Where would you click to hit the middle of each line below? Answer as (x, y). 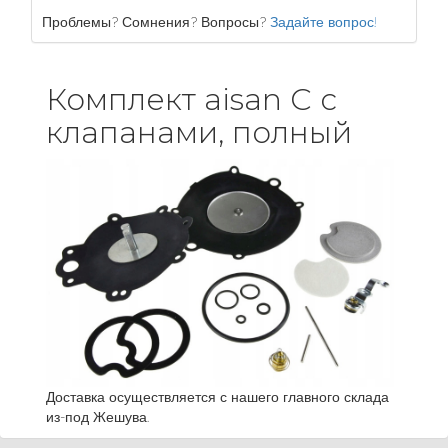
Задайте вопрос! (323, 22)
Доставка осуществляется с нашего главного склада (217, 396)
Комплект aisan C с (191, 99)
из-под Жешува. (97, 416)
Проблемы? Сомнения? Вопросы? (156, 22)
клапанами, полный (199, 132)
